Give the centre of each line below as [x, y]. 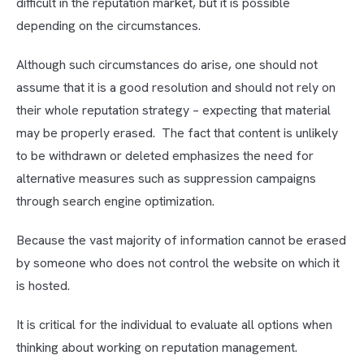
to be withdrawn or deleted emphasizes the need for [165, 156]
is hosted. [43, 286]
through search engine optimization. [115, 201]
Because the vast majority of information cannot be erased [181, 240]
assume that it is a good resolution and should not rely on [176, 88]
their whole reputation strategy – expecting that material [173, 110]
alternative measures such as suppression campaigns [166, 179]
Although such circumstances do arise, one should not [167, 65]
